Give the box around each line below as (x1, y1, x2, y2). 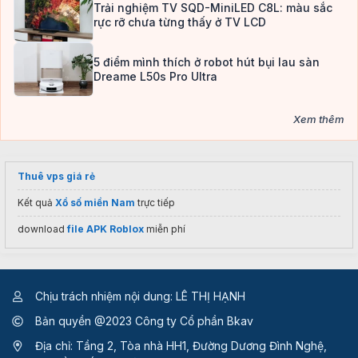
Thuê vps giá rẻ (18, 170, 95, 183)
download (18, 223, 67, 236)
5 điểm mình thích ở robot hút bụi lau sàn (93, 55, 320, 70)
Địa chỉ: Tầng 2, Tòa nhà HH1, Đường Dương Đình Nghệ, (32, 339, 327, 353)
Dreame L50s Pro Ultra (93, 70, 217, 84)
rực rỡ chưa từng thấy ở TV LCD (93, 15, 266, 30)
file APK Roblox (67, 223, 144, 236)
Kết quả (18, 197, 55, 209)
